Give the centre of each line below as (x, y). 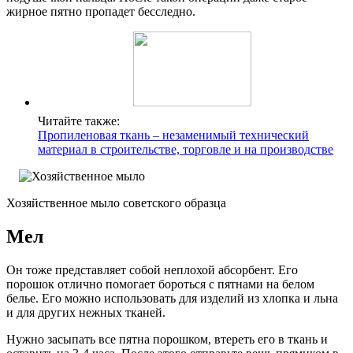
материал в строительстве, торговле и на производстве (186, 150)
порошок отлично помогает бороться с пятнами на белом (160, 284)
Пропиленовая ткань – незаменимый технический (173, 136)
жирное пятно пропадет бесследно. (101, 12)
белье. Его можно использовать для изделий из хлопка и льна (172, 299)
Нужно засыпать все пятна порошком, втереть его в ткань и (167, 340)
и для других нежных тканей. (86, 313)
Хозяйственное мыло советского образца (116, 203)
